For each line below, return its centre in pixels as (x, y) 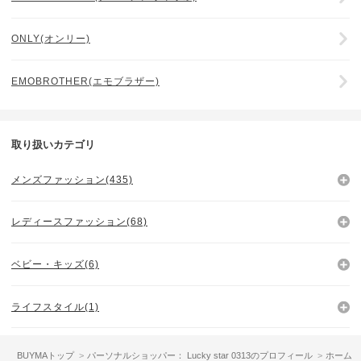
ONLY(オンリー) (51, 39)
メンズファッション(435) (72, 179)
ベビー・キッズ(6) (55, 265)
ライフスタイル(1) (55, 307)
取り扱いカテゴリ (53, 145)
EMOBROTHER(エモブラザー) (85, 81)
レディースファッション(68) (79, 222)
